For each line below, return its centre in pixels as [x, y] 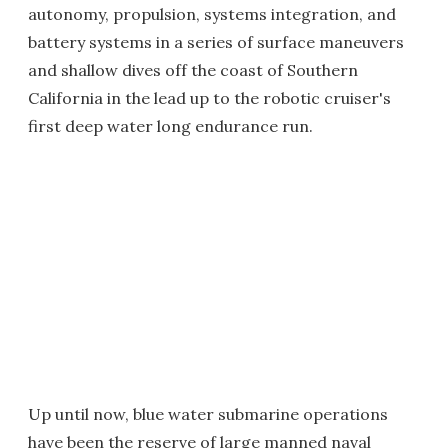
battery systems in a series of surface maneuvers [216, 42]
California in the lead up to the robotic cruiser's [209, 98]
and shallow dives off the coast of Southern [193, 70]
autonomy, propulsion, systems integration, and [212, 14]
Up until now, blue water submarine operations [208, 414]
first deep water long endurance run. [170, 126]
